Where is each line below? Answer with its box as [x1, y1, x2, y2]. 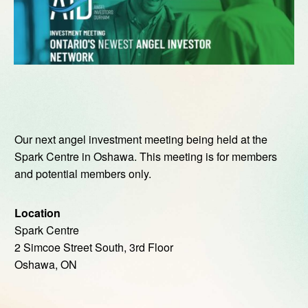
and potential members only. [14, 166, 151, 182]
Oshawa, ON [14, 256, 77, 273]
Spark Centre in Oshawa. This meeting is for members [14, 148, 277, 165]
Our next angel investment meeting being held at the [14, 131, 267, 148]
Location [14, 205, 60, 221]
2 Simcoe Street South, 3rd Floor [14, 239, 173, 256]
